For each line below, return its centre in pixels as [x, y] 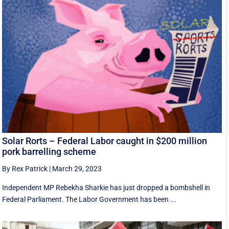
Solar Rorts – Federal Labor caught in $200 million [105, 141]
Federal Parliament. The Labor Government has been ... [89, 200]
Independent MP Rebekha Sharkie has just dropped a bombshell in [106, 188]
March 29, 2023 [77, 169]
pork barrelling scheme [49, 152]
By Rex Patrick [25, 169]
